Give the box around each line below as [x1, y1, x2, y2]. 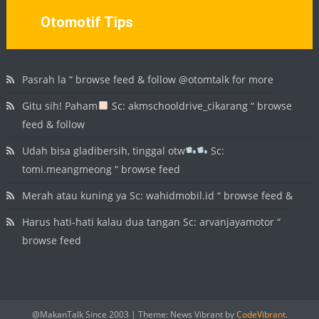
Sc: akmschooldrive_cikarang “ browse [109, 99, 293, 113]
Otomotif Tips [40, 14, 133, 31]
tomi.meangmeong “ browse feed [22, 162, 181, 176]
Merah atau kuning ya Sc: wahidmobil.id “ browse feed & [22, 189, 293, 202]
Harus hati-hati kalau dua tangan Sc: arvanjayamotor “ [22, 215, 281, 229]
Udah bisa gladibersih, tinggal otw [22, 144, 186, 157]
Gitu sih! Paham [22, 99, 98, 113]
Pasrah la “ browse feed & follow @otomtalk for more [22, 73, 274, 86]
